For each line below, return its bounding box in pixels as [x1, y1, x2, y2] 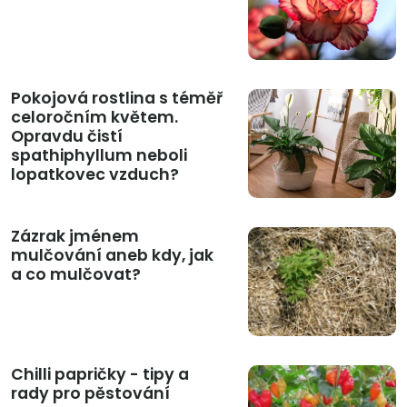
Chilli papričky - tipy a [11, 363, 189, 386]
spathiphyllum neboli [11, 144, 187, 167]
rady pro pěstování [11, 382, 170, 405]
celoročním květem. [11, 106, 178, 129]
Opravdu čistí [11, 125, 123, 148]
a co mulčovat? [11, 263, 141, 286]
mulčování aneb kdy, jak [11, 244, 213, 267]
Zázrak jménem [11, 225, 139, 248]
